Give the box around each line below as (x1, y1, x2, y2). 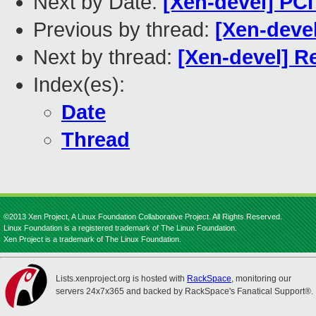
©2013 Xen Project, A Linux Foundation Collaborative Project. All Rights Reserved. (4, 212, 282, 221)
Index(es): (33, 73, 125, 97)
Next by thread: (33, 46, 178, 69)
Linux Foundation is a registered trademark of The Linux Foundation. (4, 224, 237, 232)
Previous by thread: (33, 18, 215, 42)
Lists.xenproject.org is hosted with (56, 274, 187, 284)
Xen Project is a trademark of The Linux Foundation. (4, 235, 181, 243)
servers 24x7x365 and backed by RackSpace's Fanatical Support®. (56, 286, 313, 296)
